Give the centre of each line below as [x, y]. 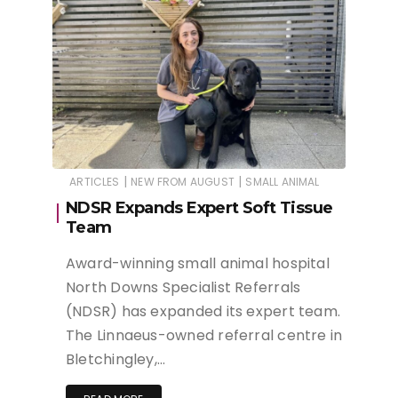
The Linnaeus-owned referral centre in [204, 336]
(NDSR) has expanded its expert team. [203, 312]
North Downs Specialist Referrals [183, 288]
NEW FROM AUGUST [183, 182]
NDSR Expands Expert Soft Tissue [199, 208]
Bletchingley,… [116, 360]
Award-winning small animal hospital [198, 264]
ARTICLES [95, 182]
